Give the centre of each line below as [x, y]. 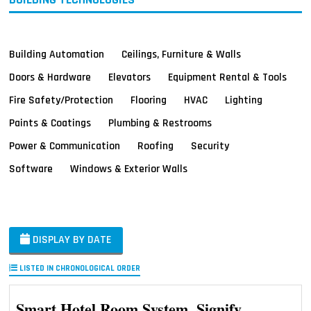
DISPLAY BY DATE [71, 239]
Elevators [130, 77]
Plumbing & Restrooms [160, 123]
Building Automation [57, 54]
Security [210, 145]
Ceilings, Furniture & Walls [182, 54]
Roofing [156, 145]
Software [31, 168]
